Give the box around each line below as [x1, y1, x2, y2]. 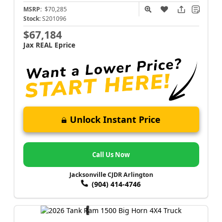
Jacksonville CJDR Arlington [69, 170, 153, 179]
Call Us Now [92, 150, 130, 159]
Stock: [23, 14, 41, 23]
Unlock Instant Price [70, 113, 161, 126]
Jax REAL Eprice [23, 40, 75, 50]
